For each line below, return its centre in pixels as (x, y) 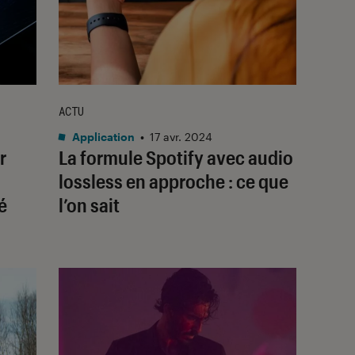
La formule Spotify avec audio (176, 157)
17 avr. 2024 (181, 136)
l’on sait (89, 204)
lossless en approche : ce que (174, 181)
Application (102, 136)
